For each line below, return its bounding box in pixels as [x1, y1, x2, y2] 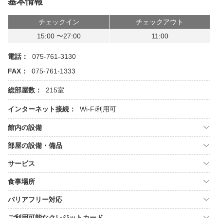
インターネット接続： [8, 105, 76, 113]
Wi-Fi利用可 [80, 105, 116, 113]
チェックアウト [136, 18, 183, 26]
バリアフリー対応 [8, 196, 62, 203]
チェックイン [38, 18, 79, 26]
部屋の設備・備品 [8, 142, 62, 149]
